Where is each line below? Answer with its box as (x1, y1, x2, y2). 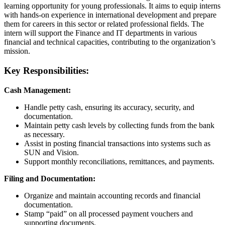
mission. (4, 47, 30, 56)
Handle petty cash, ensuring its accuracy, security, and (24, 102, 194, 111)
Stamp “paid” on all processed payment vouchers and (24, 209, 193, 218)
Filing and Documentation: (4, 174, 95, 183)
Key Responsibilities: (4, 65, 89, 76)
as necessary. (24, 130, 65, 139)
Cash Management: (4, 85, 71, 94)
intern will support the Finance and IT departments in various (4, 29, 197, 38)
